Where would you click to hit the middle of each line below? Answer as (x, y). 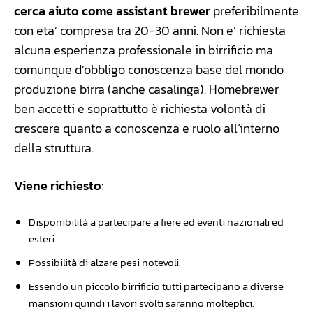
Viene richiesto (58, 185)
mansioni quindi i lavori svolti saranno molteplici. (141, 303)
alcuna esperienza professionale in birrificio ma (144, 50)
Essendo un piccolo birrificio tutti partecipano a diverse (156, 286)
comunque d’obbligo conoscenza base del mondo (149, 69)
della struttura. (54, 147)
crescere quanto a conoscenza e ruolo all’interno (147, 128)
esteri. (43, 238)
